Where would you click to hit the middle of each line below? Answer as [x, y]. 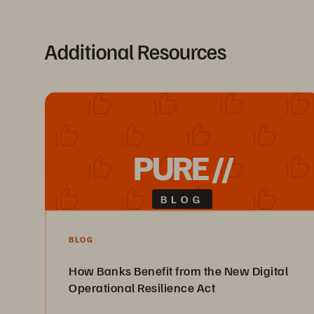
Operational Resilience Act [142, 287]
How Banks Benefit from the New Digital [178, 270]
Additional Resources [136, 51]
